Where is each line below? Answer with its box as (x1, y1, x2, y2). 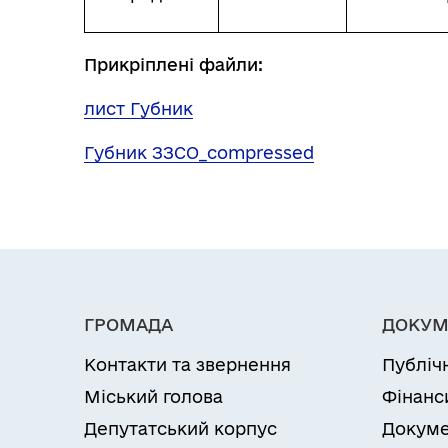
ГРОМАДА (84, 315, 173, 334)
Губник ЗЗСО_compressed (84, 143, 314, 162)
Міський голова (84, 387, 223, 406)
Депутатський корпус (84, 419, 277, 438)
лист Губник (84, 99, 193, 118)
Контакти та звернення (84, 355, 291, 374)
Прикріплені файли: (84, 55, 263, 74)
